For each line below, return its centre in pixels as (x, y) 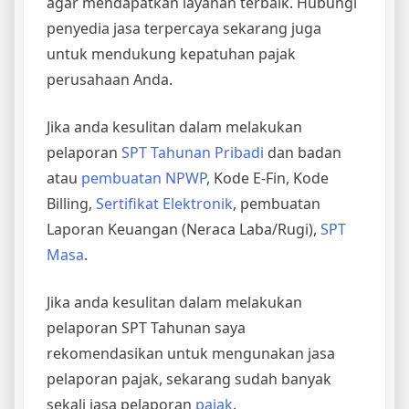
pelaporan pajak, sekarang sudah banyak (189, 379)
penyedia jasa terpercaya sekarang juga (184, 29)
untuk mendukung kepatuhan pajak (171, 54)
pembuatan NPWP (144, 178)
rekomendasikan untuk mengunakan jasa (191, 354)
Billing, (71, 204)
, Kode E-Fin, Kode (267, 178)
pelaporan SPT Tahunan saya (146, 328)
